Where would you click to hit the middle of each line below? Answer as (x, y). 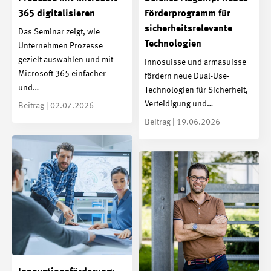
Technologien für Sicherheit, (196, 90)
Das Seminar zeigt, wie (59, 32)
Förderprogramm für (188, 14)
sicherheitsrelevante (188, 29)
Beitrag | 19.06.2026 (182, 122)
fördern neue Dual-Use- (187, 76)
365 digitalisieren (57, 14)
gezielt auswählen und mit (66, 60)
